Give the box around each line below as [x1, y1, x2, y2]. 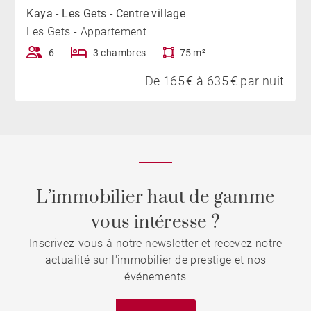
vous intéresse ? [90, 211, 221, 234]
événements [124, 270, 187, 283]
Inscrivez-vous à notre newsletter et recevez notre [29, 237, 282, 250]
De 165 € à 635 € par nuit [144, 73, 285, 88]
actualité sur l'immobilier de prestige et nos [44, 253, 267, 267]
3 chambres [92, 47, 146, 58]
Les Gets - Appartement [26, 24, 147, 38]
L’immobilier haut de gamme [36, 186, 275, 209]
